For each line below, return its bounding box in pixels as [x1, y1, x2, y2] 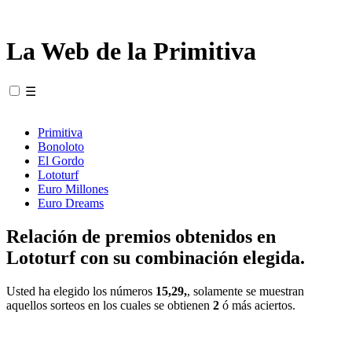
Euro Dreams [38, 196, 104, 210]
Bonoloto [38, 139, 84, 153]
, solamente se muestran [187, 284, 304, 298]
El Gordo [38, 153, 84, 167]
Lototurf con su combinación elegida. [6, 247, 305, 268]
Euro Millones [38, 181, 108, 196]
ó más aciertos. [219, 298, 295, 312]
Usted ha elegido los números [6, 284, 156, 298]
